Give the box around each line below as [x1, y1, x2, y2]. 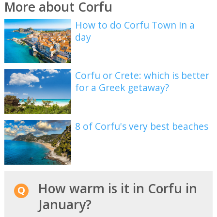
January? [38, 195, 92, 213]
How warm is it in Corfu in [38, 179, 197, 197]
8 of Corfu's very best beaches [75, 120, 209, 133]
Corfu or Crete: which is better [75, 69, 210, 82]
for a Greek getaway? [75, 81, 170, 94]
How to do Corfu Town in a [75, 18, 195, 31]
